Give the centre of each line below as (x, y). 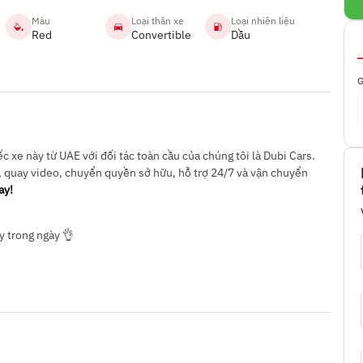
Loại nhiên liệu (263, 21)
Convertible (162, 35)
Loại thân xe (158, 21)
